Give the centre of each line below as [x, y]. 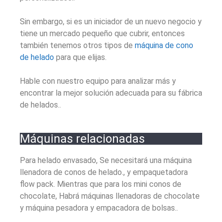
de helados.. [40, 105]
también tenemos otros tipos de [77, 46]
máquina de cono [164, 46]
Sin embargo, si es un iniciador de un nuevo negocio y [111, 22]
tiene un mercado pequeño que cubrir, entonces [102, 34]
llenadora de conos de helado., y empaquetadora [104, 172]
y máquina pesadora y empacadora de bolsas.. [99, 208]
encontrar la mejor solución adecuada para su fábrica [111, 93]
